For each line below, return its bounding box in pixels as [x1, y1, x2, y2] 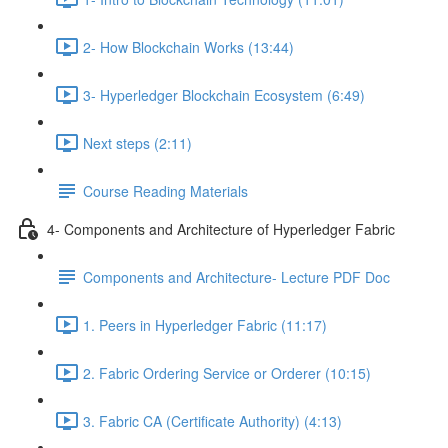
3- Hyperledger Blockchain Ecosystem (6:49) [83, 84, 365, 105]
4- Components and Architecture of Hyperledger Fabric [47, 218, 395, 239]
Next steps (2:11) [83, 132, 192, 153]
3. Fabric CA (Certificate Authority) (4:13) [83, 410, 342, 431]
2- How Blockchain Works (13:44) [83, 36, 294, 57]
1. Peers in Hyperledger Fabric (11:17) [83, 314, 327, 335]
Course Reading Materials [83, 180, 248, 201]
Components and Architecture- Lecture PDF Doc [83, 266, 390, 287]
